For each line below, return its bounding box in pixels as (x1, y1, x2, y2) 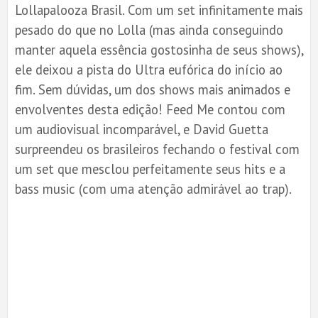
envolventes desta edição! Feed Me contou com (15, 100, 285, 118)
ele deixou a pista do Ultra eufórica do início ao (15, 60, 283, 78)
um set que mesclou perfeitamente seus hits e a (15, 160, 285, 177)
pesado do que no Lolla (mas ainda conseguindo (15, 21, 283, 38)
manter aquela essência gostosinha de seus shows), (15, 40, 303, 58)
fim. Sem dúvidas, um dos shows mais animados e (15, 80, 290, 98)
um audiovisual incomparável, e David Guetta (15, 120, 268, 138)
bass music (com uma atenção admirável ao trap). (15, 180, 292, 197)
